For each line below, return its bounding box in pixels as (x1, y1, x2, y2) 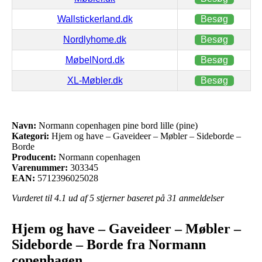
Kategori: (12, 130, 49, 141)
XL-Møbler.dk (67, 75, 123, 85)
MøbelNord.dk (65, 54, 125, 65)
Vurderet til (12, 192, 54, 203)
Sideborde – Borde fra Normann (12, 236, 206, 252)
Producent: (12, 151, 56, 162)
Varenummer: (12, 162, 68, 173)
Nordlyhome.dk (63, 34, 126, 44)
